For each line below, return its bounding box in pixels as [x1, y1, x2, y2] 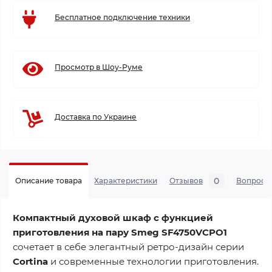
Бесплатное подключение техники [55, 12, 190, 22]
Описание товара [15, 175, 83, 185]
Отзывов [169, 175, 203, 185]
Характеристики [94, 175, 157, 185]
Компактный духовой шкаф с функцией [13, 211, 213, 223]
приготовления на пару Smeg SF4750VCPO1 [13, 226, 227, 238]
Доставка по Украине [55, 112, 137, 121]
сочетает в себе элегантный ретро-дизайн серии [13, 240, 244, 253]
